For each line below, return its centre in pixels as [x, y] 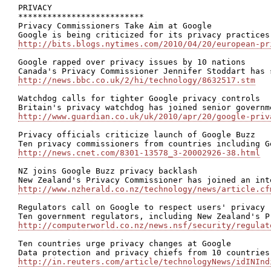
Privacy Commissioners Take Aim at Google [115, 26]
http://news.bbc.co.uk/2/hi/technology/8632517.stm [137, 80]
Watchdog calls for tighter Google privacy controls [139, 98]
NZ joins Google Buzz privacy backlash [108, 171]
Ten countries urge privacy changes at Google [125, 243]
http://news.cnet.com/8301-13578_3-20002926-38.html [139, 153]
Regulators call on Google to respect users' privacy [142, 207]
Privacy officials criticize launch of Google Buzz [137, 135]
